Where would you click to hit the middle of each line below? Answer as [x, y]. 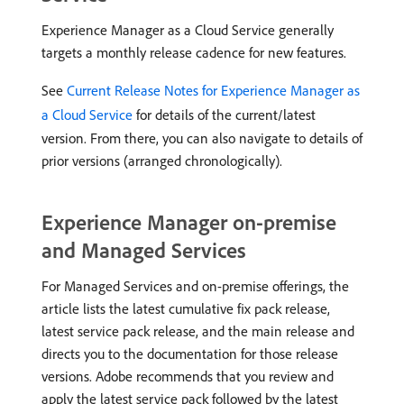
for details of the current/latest [224, 114]
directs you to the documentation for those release [190, 353]
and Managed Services [144, 249]
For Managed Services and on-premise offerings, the [195, 285]
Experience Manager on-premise [189, 221]
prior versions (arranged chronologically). [162, 160]
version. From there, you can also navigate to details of [202, 138]
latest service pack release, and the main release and [198, 331]
